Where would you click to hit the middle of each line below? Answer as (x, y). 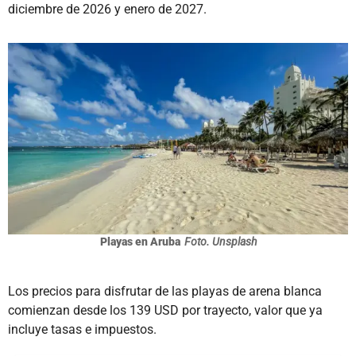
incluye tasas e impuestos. (82, 329)
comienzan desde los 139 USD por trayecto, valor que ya (165, 310)
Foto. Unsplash (220, 241)
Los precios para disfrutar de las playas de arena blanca (165, 291)
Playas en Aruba (140, 241)
